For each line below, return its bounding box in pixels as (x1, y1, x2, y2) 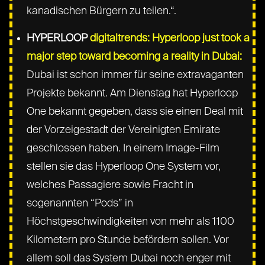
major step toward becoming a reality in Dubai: (27, 51, 243, 62)
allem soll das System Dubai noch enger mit (27, 253, 231, 264)
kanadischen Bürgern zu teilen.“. (27, 5, 177, 17)
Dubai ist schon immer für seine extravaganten (27, 69, 244, 80)
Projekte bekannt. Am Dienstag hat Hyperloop (27, 88, 238, 99)
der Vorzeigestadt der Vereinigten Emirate (27, 124, 221, 135)
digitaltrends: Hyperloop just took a (90, 33, 250, 44)
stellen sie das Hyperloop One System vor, (27, 161, 221, 172)
